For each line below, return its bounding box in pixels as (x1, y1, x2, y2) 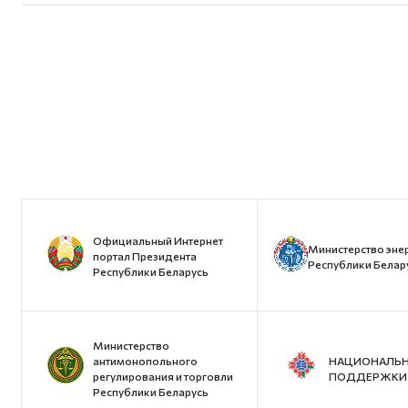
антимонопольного (93, 353, 198, 367)
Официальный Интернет (93, 234, 223, 247)
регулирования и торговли (93, 369, 233, 382)
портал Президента (93, 250, 197, 262)
